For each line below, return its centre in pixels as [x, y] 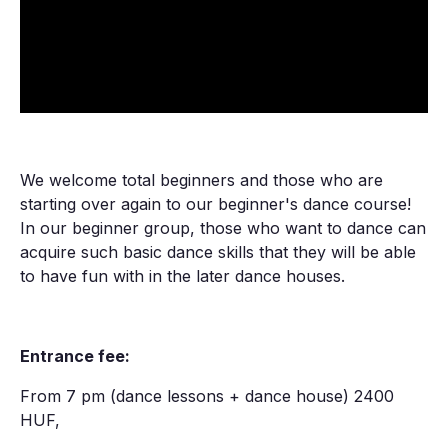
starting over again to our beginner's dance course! [215, 204]
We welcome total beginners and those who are [201, 180]
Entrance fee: [75, 356]
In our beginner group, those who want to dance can [223, 228]
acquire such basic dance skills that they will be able [218, 252]
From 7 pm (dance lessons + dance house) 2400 [207, 396]
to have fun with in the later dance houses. [182, 276]
